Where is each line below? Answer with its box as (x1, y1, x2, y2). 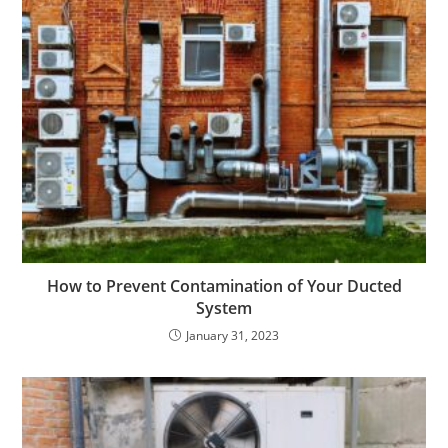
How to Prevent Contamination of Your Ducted (46, 274, 402, 297)
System (196, 296, 252, 319)
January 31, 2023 (186, 326, 279, 344)
